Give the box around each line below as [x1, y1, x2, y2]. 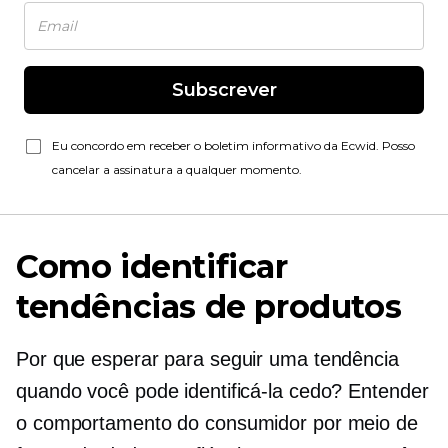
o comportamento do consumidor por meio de [16, 412, 418, 434]
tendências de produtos [16, 287, 402, 326]
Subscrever [171, 79, 277, 101]
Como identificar [16, 247, 288, 286]
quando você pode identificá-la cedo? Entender [16, 380, 429, 402]
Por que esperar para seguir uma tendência [16, 348, 399, 370]
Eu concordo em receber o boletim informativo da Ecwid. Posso [52, 138, 415, 153]
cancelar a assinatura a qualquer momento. [52, 162, 302, 177]
